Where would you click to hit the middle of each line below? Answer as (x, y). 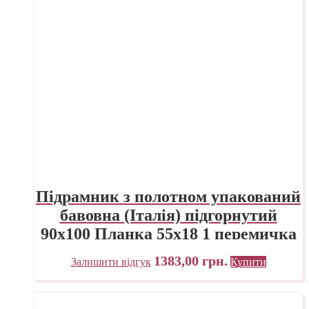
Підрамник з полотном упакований (168, 196)
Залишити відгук (111, 261)
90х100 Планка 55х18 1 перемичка (168, 233)
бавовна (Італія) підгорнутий (168, 215)
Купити (248, 261)
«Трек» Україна (168, 252)
